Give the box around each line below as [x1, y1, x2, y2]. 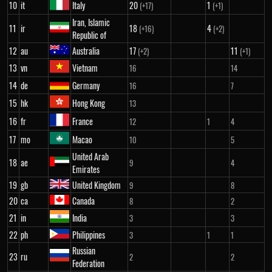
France [72, 115, 93, 127]
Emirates [72, 163, 100, 175]
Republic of [72, 29, 106, 41]
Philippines [72, 228, 105, 241]
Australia [72, 44, 100, 57]
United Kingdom [72, 178, 121, 191]
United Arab [72, 150, 109, 163]
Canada [72, 194, 95, 207]
